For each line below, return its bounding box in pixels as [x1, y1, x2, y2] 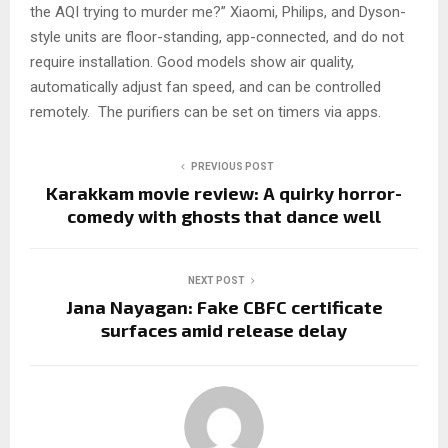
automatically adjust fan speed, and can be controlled [30, 77, 381, 96]
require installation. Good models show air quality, [30, 52, 354, 71]
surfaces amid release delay [101, 318, 347, 341]
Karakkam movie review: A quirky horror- [46, 181, 402, 204]
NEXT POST [187, 274, 245, 286]
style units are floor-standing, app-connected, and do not [30, 27, 404, 46]
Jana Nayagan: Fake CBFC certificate [65, 295, 383, 318]
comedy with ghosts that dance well [67, 204, 381, 227]
